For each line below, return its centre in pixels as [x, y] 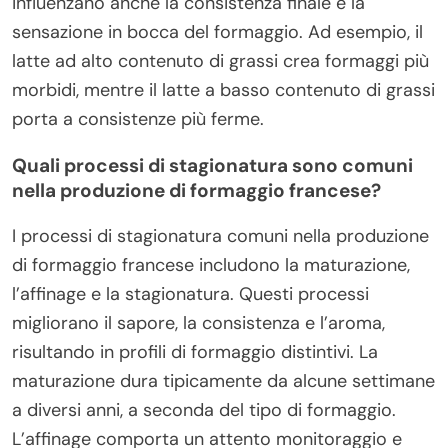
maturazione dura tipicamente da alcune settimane [223, 380]
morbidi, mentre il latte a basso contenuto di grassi [223, 89]
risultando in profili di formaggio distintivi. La [195, 351]
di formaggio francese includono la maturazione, [211, 264]
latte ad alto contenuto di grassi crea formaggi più [220, 60]
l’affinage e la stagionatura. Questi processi [190, 293]
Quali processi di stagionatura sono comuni [212, 165]
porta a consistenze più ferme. [138, 118]
